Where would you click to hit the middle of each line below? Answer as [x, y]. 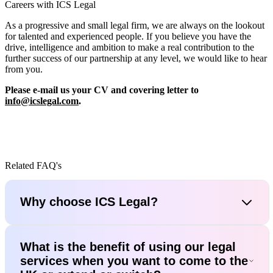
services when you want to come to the [134, 261]
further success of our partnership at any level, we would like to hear [136, 58]
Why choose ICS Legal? [89, 202]
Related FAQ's [33, 166]
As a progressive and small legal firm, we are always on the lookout [135, 26]
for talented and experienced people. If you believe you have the [128, 37]
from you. [24, 69]
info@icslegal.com [42, 101]
